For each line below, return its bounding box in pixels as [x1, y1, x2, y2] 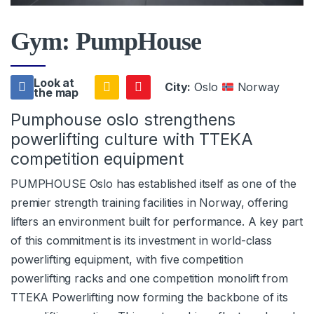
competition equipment [11, 149, 184, 170]
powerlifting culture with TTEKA [11, 129, 253, 150]
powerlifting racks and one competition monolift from [11, 271, 288, 286]
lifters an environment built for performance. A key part [11, 214, 303, 229]
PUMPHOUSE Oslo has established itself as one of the [11, 177, 296, 191]
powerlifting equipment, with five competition [11, 252, 243, 267]
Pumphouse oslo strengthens [11, 109, 236, 130]
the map [34, 85, 79, 100]
